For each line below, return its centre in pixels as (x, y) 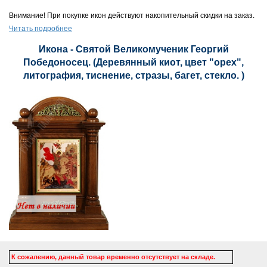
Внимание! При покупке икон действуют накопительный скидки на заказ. (132, 15)
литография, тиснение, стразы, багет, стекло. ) (133, 75)
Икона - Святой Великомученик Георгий (133, 49)
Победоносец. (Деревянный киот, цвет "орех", (133, 62)
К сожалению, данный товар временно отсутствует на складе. (113, 257)
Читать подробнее (41, 29)
